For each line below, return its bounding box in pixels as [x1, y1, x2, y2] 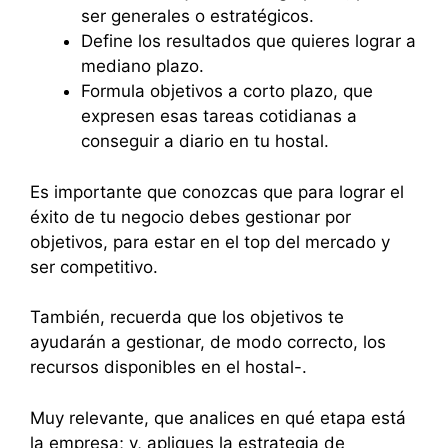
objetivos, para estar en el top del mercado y [30, 231, 390, 252]
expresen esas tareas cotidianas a [81, 106, 357, 127]
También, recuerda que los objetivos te [30, 307, 344, 328]
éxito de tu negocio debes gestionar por [30, 206, 351, 227]
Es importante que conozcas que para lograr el [30, 181, 404, 202]
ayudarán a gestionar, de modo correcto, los [30, 332, 386, 353]
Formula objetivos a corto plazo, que [81, 81, 373, 102]
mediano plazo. [81, 56, 204, 77]
